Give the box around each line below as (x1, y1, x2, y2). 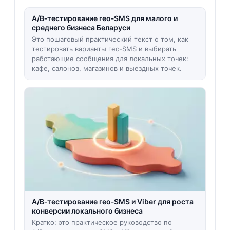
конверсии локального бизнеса (31, 206, 143, 216)
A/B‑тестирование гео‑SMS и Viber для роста (31, 197, 194, 206)
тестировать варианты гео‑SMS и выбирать (31, 45, 176, 53)
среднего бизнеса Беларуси (31, 23, 130, 32)
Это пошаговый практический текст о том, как (31, 35, 188, 43)
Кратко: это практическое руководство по (31, 218, 172, 227)
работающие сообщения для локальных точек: (31, 54, 188, 63)
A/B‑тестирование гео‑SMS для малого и (31, 14, 178, 23)
